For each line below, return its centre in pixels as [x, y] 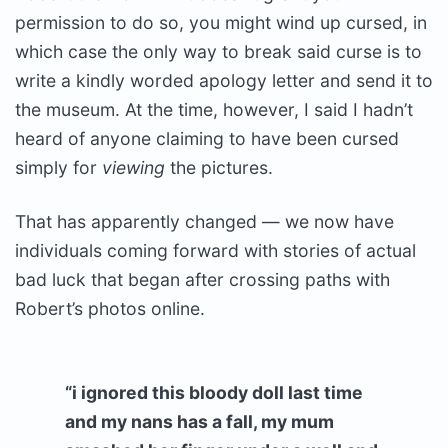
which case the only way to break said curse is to [218, 51]
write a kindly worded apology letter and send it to [224, 80]
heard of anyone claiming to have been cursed [207, 138]
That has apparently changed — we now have [204, 221]
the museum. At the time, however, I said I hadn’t [214, 109]
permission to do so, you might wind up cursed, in [221, 22]
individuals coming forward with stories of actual [215, 250]
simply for [58, 167]
